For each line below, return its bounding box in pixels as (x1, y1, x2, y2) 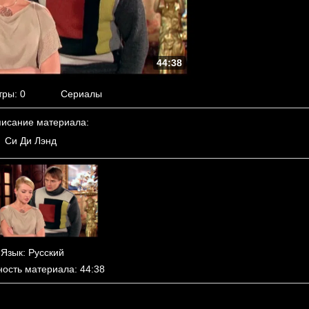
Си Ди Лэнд (4, 134, 57, 146)
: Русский (22, 247, 64, 259)
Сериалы (61, 88, 102, 99)
